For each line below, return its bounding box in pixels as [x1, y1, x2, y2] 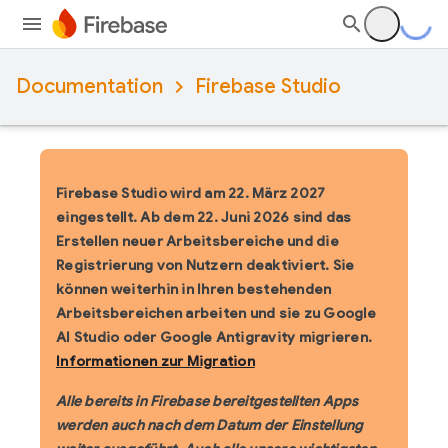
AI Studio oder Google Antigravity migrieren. [56, 328, 372, 346]
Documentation [16, 74, 163, 99]
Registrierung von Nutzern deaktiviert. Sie [56, 256, 355, 274]
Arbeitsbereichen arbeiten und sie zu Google [56, 304, 376, 322]
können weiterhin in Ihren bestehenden [56, 280, 332, 298]
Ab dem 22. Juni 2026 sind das [137, 208, 352, 226]
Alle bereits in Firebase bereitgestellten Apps [56, 392, 359, 410]
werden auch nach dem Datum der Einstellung [56, 416, 364, 434]
